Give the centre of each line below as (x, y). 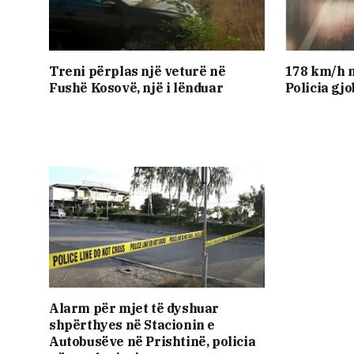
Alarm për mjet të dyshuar (134, 309)
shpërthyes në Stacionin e (132, 325)
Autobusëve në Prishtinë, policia (153, 342)
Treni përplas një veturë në (137, 72)
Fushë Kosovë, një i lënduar (136, 88)
